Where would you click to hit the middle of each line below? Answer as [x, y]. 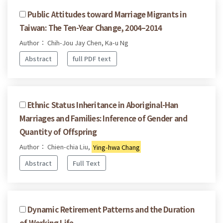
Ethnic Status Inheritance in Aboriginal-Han [103, 105]
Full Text [87, 163]
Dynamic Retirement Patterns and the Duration [111, 209]
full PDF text [92, 59]
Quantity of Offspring [58, 132]
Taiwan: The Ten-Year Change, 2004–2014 [91, 27]
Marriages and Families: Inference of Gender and [104, 118]
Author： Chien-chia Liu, [56, 147]
